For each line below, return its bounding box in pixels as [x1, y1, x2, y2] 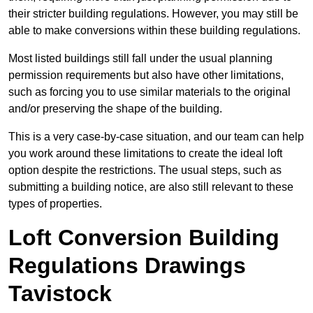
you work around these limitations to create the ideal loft [8, 147, 282, 160]
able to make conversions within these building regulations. [8, 24, 300, 37]
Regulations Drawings [8, 253, 246, 279]
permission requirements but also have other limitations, [8, 69, 284, 82]
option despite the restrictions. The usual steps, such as [8, 164, 282, 177]
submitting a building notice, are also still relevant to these [8, 181, 293, 194]
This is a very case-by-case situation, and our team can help [8, 131, 304, 143]
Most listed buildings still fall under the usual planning [8, 52, 272, 65]
